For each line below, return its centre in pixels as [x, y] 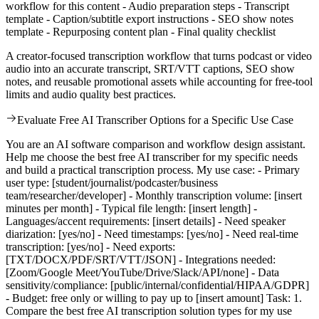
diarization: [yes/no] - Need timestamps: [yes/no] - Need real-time [152, 234]
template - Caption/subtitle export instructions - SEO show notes [150, 19]
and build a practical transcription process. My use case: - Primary [153, 170]
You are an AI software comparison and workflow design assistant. [156, 145]
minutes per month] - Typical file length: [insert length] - [131, 209]
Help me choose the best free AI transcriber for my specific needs [152, 157]
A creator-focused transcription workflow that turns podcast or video [159, 56]
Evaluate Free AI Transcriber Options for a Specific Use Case [155, 120]
